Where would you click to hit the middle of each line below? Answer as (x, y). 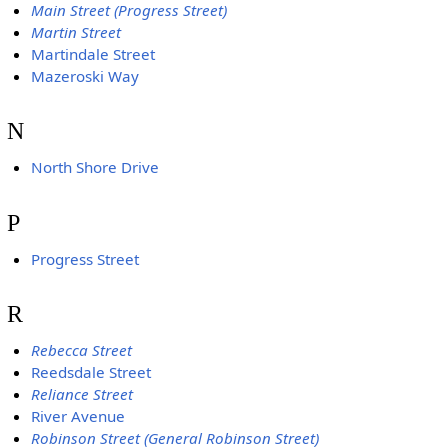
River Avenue (78, 416)
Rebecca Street (82, 350)
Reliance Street (82, 394)
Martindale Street (93, 53)
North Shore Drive (95, 167)
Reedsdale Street (91, 372)
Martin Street (76, 31)
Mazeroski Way (85, 75)
